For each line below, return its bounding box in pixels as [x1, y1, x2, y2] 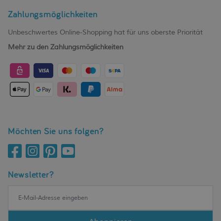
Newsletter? [8, 169, 54, 181]
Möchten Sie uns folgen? [8, 125, 104, 137]
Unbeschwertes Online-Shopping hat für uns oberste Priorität [8, 28, 203, 37]
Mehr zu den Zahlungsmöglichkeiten [8, 43, 123, 52]
